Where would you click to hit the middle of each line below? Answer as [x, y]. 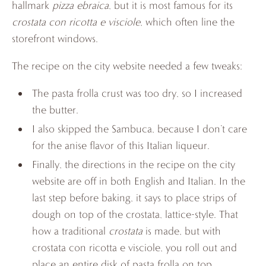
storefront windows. [55, 38]
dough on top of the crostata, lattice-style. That [135, 214]
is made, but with [182, 230]
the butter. [56, 109]
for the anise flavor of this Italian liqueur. [121, 145]
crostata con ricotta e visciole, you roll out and [135, 247]
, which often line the [187, 21]
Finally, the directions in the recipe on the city [134, 164]
